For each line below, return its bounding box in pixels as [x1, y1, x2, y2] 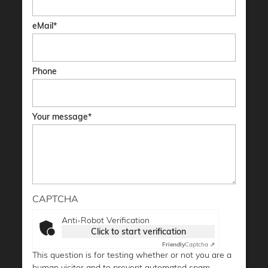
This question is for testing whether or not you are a [32, 249, 232, 261]
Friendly [162, 240, 185, 249]
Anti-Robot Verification [62, 215, 150, 226]
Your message [32, 111, 88, 123]
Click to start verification [90, 226, 186, 237]
